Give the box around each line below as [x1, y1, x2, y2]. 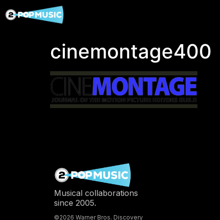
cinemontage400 [50, 39, 212, 63]
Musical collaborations [54, 188, 138, 198]
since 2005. [54, 197, 96, 208]
